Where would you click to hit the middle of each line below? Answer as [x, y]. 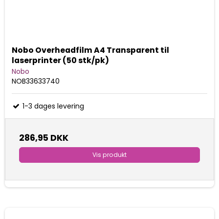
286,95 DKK [44, 138]
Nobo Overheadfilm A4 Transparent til [90, 50]
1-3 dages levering [52, 106]
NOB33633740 [36, 81]
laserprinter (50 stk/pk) [60, 61]
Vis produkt [109, 155]
